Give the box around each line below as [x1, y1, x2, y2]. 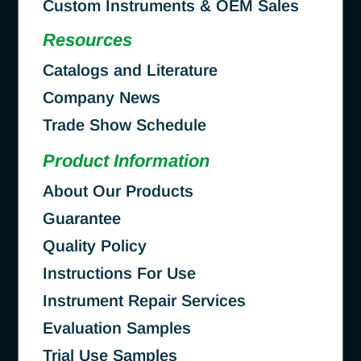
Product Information [43, 150, 210, 171]
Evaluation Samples [43, 318, 191, 337]
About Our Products [43, 181, 193, 200]
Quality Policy [43, 236, 147, 255]
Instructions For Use [43, 263, 196, 282]
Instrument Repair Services [43, 291, 246, 309]
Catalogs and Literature [43, 60, 218, 79]
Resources [43, 29, 132, 50]
